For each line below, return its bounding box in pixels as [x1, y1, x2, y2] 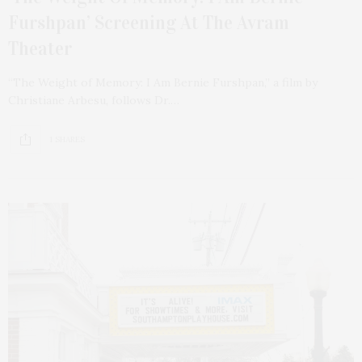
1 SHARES [49, 134, 85, 145]
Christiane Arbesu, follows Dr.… [8, 92, 179, 107]
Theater [8, 36, 72, 60]
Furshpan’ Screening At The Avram [8, 11, 289, 34]
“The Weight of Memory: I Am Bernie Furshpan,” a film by [8, 74, 318, 90]
